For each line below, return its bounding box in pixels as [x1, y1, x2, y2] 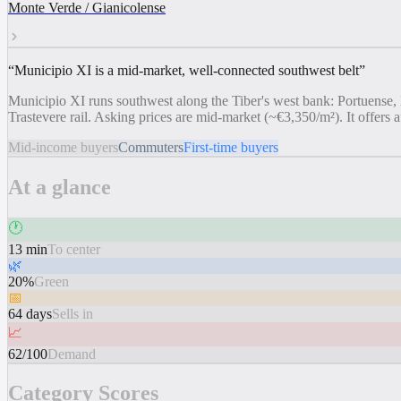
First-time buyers [183, 139, 278, 155]
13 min [8, 241, 47, 257]
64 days [8, 305, 52, 321]
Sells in [52, 305, 93, 321]
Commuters [118, 139, 183, 155]
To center [47, 241, 100, 257]
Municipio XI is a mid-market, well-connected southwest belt [14, 62, 359, 78]
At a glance [8, 175, 111, 199]
